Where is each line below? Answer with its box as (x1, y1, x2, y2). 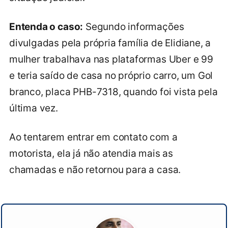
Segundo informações (83, 20, 184, 33)
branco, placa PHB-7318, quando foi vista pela (9, 85, 218, 98)
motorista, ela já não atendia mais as (9, 147, 173, 159)
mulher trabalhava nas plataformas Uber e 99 (9, 53, 213, 65)
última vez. (9, 102, 58, 114)
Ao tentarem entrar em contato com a (9, 131, 178, 143)
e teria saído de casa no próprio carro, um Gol (9, 69, 213, 81)
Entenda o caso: (9, 20, 83, 33)
